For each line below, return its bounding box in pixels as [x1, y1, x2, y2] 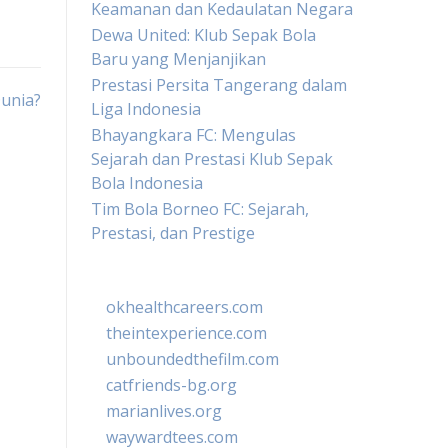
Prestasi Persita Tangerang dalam [91, 74, 347, 96]
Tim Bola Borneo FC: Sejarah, [91, 198, 309, 220]
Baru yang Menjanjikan [91, 48, 266, 70]
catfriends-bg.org [106, 374, 237, 396]
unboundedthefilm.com [106, 348, 279, 370]
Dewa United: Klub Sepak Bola [91, 24, 316, 46]
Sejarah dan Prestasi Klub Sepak [91, 148, 333, 170]
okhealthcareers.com [106, 296, 263, 318]
